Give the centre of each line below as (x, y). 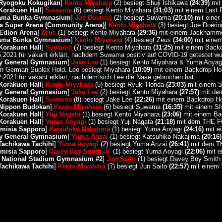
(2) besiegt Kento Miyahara (139, 92)
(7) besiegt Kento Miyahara (112, 47)
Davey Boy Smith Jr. (80, 151)
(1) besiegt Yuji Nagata (120, 122)
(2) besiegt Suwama (142, 18)
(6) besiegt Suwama (132, 107)
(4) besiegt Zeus (147, 40)
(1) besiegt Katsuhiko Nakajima (155, 137)
